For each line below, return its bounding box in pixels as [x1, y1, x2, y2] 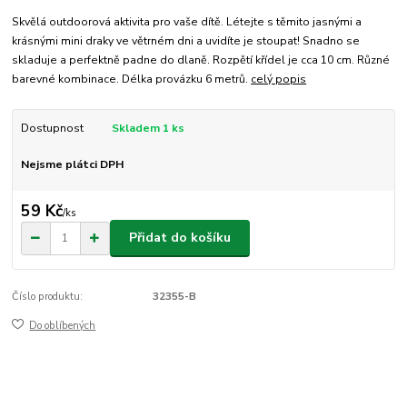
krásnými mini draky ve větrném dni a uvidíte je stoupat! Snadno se [12, 34, 361, 49]
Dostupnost [20, 121, 84, 136]
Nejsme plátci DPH [20, 157, 124, 173]
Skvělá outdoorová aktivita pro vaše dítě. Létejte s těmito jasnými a [12, 15, 362, 30]
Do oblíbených [29, 319, 96, 333]
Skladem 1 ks [111, 121, 184, 136]
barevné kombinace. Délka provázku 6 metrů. [12, 72, 252, 87]
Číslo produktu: [12, 289, 84, 303]
